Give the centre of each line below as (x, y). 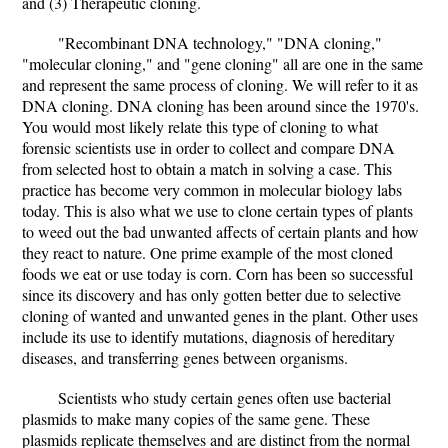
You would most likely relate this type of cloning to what (200, 126)
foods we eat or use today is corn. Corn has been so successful (217, 273)
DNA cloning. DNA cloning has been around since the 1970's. (220, 105)
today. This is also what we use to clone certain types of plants (217, 210)
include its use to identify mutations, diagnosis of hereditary (208, 336)
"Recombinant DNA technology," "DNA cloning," (220, 42)
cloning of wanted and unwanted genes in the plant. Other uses (220, 315)
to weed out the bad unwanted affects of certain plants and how (220, 231)
